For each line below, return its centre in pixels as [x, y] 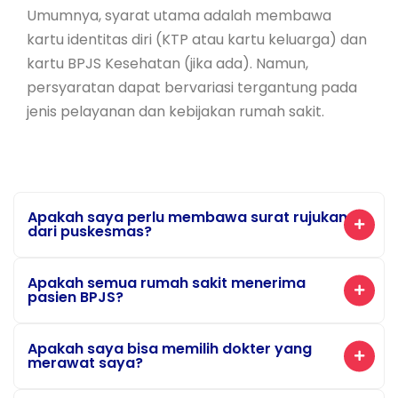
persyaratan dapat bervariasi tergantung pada [192, 88]
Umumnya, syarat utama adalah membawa [179, 16]
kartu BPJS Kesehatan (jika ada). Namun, [167, 64]
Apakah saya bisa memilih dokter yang [170, 349]
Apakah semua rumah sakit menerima [167, 283]
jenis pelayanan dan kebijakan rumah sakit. [175, 111]
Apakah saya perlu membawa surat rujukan [187, 217]
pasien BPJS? [76, 297]
